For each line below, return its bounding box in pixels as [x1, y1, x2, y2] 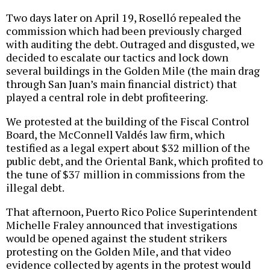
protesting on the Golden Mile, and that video [6, 244, 231, 259]
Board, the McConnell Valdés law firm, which [6, 127, 225, 142]
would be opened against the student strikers [6, 231, 227, 246]
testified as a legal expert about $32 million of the [6, 140, 250, 155]
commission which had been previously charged [6, 24, 242, 39]
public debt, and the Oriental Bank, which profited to [6, 154, 263, 169]
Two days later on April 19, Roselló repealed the [6, 10, 241, 25]
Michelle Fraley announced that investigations [6, 218, 237, 233]
